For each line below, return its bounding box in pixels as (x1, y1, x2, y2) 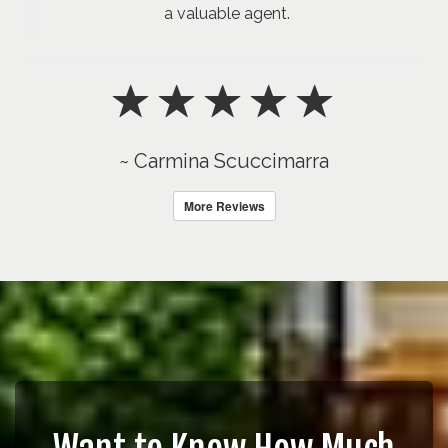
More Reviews (183, 197, 265, 215)
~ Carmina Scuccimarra (119, 149, 329, 173)
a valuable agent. (163, 4, 290, 23)
